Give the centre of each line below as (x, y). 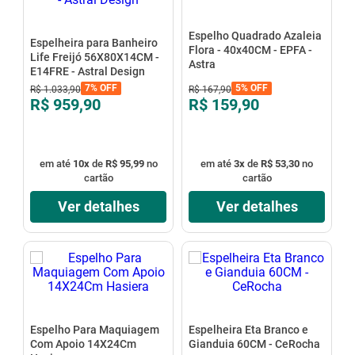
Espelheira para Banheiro (94, 43)
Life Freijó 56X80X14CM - (94, 57)
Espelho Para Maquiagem (94, 329)
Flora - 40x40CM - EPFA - (250, 50)
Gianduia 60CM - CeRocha (254, 344)
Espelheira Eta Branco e (248, 329)
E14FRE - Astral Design (87, 72)
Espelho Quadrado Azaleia (255, 36)
